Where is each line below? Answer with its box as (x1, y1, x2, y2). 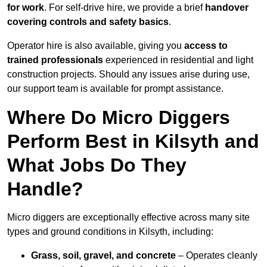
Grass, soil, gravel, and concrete (31, 250, 176, 261)
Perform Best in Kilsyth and (7, 131, 259, 153)
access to (184, 41, 228, 51)
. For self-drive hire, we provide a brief (44, 2, 205, 13)
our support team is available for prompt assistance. (7, 83, 223, 94)
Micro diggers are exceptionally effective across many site (7, 212, 250, 223)
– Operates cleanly (176, 250, 257, 261)
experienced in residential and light (103, 55, 253, 66)
